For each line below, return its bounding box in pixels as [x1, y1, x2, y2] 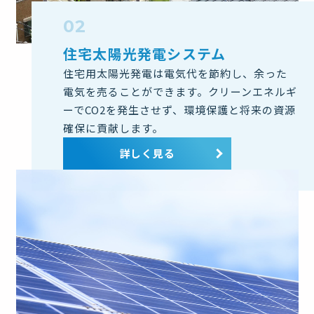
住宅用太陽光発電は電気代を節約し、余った [63, 65, 287, 81]
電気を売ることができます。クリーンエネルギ [63, 83, 297, 99]
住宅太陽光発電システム [63, 43, 226, 64]
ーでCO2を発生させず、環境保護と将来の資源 [63, 102, 296, 117]
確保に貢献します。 [63, 120, 163, 135]
